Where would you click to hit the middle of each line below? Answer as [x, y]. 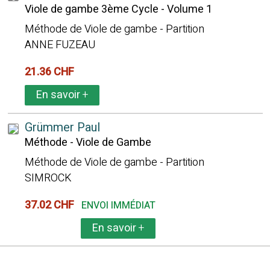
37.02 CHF [52, 205]
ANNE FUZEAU [60, 45]
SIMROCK [48, 178]
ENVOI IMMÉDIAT [118, 206]
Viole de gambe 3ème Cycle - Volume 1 [118, 9]
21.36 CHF [52, 72]
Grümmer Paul [62, 127]
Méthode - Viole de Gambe [88, 143]
